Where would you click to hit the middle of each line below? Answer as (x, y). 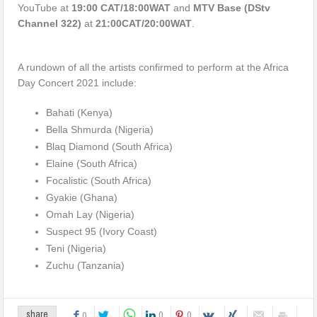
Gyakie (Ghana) (82, 197)
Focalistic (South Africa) (99, 180)
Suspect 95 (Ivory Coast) (102, 231)
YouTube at (45, 7)
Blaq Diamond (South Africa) (110, 146)
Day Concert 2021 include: (77, 82)
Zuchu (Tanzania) (86, 265)
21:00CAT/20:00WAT (144, 23)
